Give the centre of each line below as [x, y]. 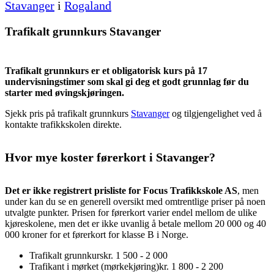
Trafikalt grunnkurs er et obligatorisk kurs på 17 [106, 71]
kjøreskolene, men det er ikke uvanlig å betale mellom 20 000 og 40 [135, 223]
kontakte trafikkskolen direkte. [63, 125]
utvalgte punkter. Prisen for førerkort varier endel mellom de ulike [131, 212]
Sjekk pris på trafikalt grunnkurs [68, 114]
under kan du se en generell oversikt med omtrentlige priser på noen [135, 201]
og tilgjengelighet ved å [216, 114]
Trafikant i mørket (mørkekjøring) [94, 266]
